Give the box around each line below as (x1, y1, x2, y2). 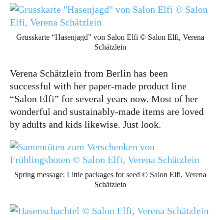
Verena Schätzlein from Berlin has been (10, 68, 168, 79)
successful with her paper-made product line (10, 81, 187, 91)
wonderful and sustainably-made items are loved (10, 106, 204, 117)
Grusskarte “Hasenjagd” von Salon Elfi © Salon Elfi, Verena (16, 33, 204, 41)
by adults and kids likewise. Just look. (10, 119, 161, 130)
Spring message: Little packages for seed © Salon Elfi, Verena (14, 170, 206, 179)
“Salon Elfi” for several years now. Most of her (10, 93, 198, 104)
